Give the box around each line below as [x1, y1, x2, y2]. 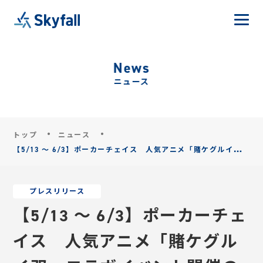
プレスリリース [29, 187, 85, 196]
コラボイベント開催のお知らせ [13, 160, 125, 169]
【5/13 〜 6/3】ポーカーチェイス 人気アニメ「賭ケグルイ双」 [13, 145, 249, 154]
